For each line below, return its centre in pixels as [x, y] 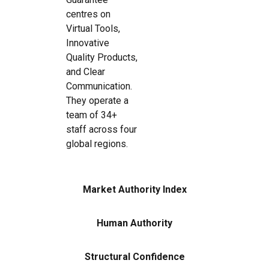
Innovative [88, 43]
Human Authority [134, 223]
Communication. [99, 86]
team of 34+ [92, 115]
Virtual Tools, [93, 29]
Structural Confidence [134, 257]
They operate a [97, 101]
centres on [88, 14]
